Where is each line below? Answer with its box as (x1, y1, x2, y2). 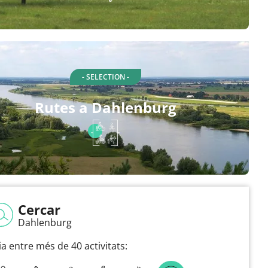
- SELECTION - (81, 72, 129, 82)
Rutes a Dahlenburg (34, 98, 176, 117)
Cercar (18, 200, 60, 218)
